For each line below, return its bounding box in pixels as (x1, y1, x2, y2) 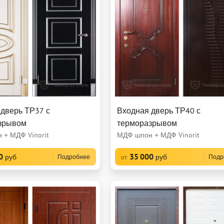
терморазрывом (117, 118, 177, 128)
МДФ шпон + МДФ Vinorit (117, 130, 200, 140)
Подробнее (57, 153, 90, 161)
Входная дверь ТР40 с (117, 105, 201, 116)
